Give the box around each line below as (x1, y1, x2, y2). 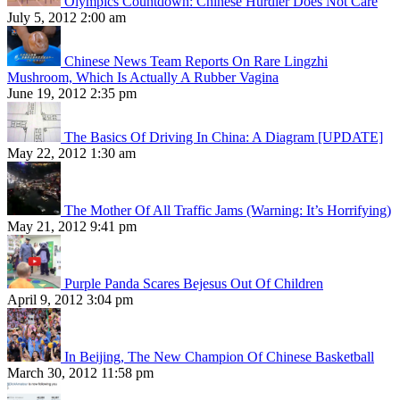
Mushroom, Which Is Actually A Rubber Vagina (7, 70, 279, 86)
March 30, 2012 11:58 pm (7, 365, 154, 381)
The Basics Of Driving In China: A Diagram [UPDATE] (64, 129, 383, 146)
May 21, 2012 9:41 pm (7, 219, 137, 235)
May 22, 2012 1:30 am (7, 146, 136, 162)
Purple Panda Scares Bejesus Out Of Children (64, 276, 323, 292)
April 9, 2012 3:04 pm (7, 292, 133, 308)
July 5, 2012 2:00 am (7, 10, 126, 26)
